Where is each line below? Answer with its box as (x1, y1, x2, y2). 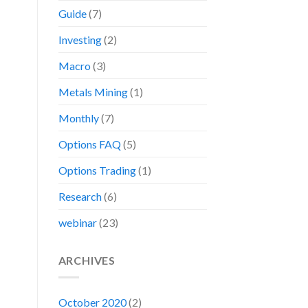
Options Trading (58, 164, 136, 177)
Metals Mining (58, 85, 128, 99)
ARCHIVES (58, 254, 115, 267)
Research (58, 190, 102, 203)
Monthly (58, 111, 99, 125)
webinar (58, 216, 97, 230)
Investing (58, 33, 102, 47)
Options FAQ (58, 137, 121, 151)
